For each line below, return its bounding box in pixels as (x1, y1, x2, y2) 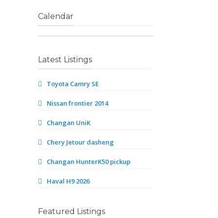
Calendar (38, 12, 74, 21)
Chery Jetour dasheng (47, 138, 114, 146)
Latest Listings (38, 55, 92, 64)
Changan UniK (47, 118, 91, 127)
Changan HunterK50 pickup (47, 157, 131, 166)
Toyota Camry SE (47, 79, 99, 88)
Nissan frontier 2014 (47, 99, 109, 108)
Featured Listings (38, 207, 106, 216)
